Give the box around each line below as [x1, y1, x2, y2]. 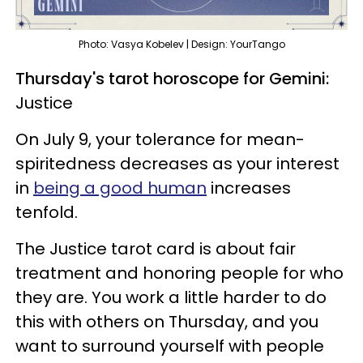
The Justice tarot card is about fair [15, 237, 296, 260]
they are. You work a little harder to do [15, 285, 327, 309]
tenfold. [15, 200, 78, 224]
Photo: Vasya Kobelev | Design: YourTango [78, 36, 285, 51]
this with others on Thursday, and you [15, 310, 318, 333]
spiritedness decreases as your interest [15, 152, 340, 175]
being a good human [33, 176, 207, 199]
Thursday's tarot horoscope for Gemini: [15, 66, 329, 90]
